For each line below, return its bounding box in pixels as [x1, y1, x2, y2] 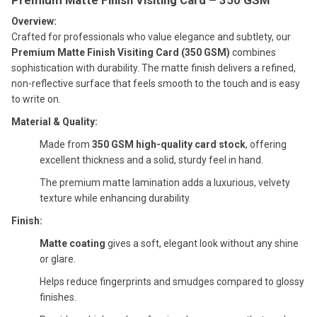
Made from [40, 138, 92, 150]
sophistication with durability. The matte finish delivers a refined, [11, 62, 296, 74]
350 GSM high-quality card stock [92, 138, 246, 150]
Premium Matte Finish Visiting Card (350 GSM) [11, 46, 230, 58]
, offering [246, 138, 287, 150]
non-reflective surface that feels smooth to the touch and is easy [11, 77, 300, 89]
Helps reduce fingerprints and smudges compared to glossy [40, 275, 304, 287]
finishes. [40, 291, 76, 303]
